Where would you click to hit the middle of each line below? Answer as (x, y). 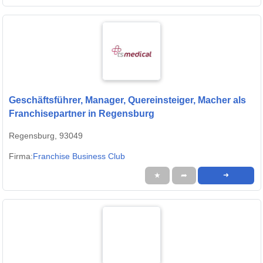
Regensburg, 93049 (46, 136)
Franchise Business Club (79, 156)
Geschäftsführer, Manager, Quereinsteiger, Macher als (127, 100)
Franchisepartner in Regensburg (82, 114)
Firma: (21, 156)
